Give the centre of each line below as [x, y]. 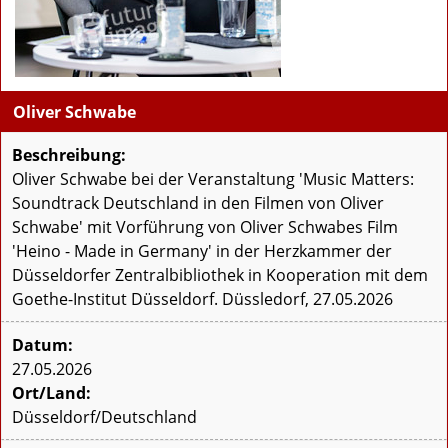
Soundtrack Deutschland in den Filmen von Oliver [198, 203]
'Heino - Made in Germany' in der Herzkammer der [202, 251]
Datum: [42, 345]
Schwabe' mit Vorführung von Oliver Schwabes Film [205, 227]
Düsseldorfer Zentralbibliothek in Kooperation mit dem [220, 275]
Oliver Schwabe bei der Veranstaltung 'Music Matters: [213, 179]
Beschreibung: [69, 155]
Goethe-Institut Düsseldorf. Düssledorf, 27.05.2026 [202, 299]
